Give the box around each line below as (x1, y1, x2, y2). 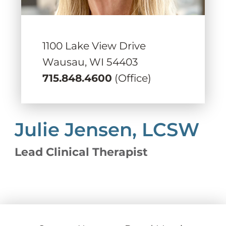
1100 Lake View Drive (42, 39, 146, 52)
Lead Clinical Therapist (15, 145, 148, 159)
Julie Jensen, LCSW (15, 118, 200, 141)
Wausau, (42, 55, 87, 69)
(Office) (111, 72, 151, 85)
